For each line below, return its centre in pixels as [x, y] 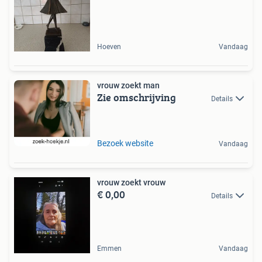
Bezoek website [125, 143]
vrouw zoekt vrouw [131, 182]
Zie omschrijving [137, 97]
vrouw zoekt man [128, 85]
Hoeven [109, 46]
